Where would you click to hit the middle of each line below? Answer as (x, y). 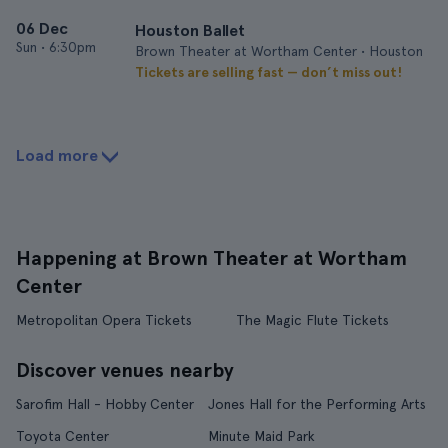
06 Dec (42, 28)
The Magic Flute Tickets (312, 320)
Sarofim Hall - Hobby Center (105, 404)
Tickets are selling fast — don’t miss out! (268, 72)
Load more (57, 155)
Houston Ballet (190, 30)
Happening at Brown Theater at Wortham (211, 258)
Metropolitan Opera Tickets (104, 320)
